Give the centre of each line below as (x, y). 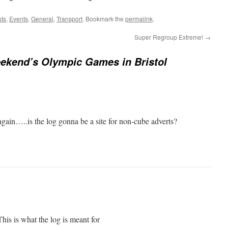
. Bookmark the (104, 19)
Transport (69, 19)
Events (19, 19)
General (42, 19)
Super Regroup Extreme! (169, 37)
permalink (139, 19)
